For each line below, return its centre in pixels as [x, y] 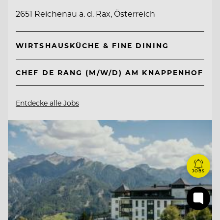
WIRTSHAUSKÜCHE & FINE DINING [92, 46]
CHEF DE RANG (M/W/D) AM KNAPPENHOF [110, 72]
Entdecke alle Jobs [47, 103]
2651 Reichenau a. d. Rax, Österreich [85, 14]
